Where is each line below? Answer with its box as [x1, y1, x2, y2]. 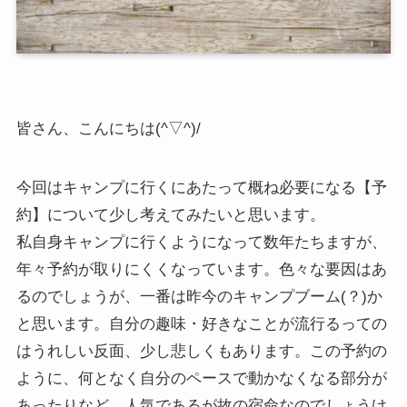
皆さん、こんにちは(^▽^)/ [15, 120, 201, 138]
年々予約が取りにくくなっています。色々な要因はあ [15, 260, 387, 278]
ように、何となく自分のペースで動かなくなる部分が [15, 369, 387, 387]
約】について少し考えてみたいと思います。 [15, 205, 325, 223]
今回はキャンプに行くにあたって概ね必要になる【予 [15, 178, 387, 196]
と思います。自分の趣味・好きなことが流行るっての [15, 314, 387, 333]
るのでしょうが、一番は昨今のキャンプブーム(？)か [15, 287, 382, 305]
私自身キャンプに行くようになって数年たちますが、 [15, 233, 387, 251]
